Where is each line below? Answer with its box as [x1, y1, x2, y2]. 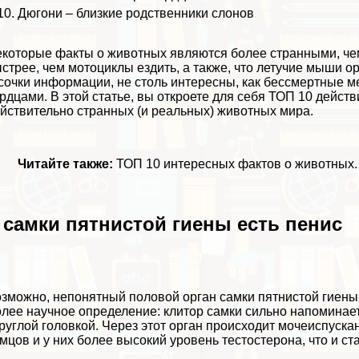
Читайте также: [18, 156, 117, 171]
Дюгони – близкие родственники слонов [18, 6, 255, 20]
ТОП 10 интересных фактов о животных [116, 156, 355, 171]
